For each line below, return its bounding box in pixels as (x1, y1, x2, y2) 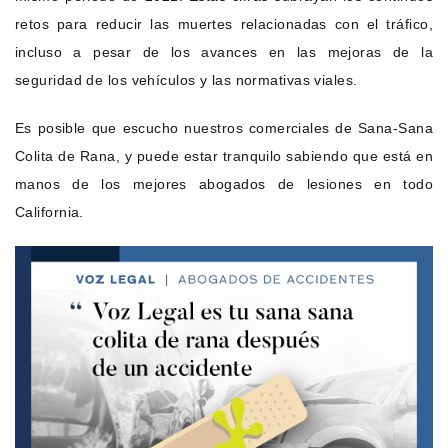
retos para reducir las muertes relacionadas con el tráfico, (15, 15, 433, 32)
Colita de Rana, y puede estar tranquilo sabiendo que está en (15, 147, 433, 164)
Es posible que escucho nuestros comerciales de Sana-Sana (15, 119, 433, 136)
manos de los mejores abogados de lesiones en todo (15, 175, 433, 192)
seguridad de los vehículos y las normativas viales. (15, 71, 358, 88)
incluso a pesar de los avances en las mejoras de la (15, 43, 433, 60)
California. (15, 203, 84, 220)
